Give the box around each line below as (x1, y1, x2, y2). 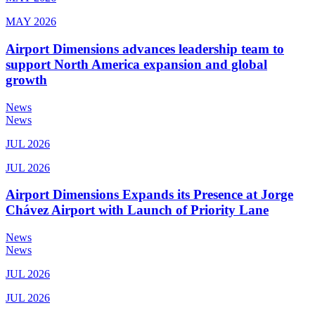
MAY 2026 (6, 15, 56, 28)
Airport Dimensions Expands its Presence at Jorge (6, 187, 293, 202)
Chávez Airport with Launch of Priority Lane (6, 202, 269, 218)
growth (6, 72, 47, 87)
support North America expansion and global (6, 56, 267, 72)
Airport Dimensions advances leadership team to (6, 41, 284, 56)
